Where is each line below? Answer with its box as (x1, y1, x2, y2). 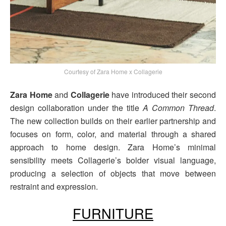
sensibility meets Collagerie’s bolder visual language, (10, 154, 216, 166)
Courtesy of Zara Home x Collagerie (64, 67, 162, 76)
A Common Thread (143, 101, 214, 114)
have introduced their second (109, 88, 216, 100)
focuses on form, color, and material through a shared (10, 128, 216, 140)
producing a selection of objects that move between (10, 167, 216, 179)
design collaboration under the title (10, 101, 143, 114)
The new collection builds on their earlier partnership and (10, 115, 216, 127)
